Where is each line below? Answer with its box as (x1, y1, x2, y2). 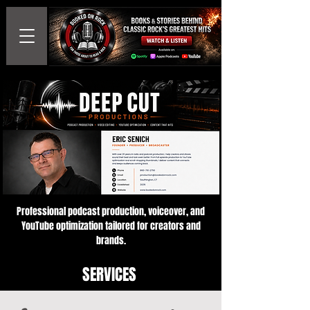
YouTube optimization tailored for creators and (21, 219, 201, 233)
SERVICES (82, 263, 136, 286)
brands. (95, 233, 126, 248)
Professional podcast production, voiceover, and (17, 204, 205, 219)
